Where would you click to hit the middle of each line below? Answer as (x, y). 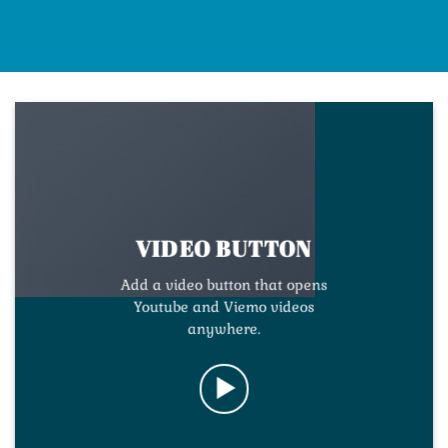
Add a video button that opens (224, 284)
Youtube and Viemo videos (224, 306)
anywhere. (224, 328)
